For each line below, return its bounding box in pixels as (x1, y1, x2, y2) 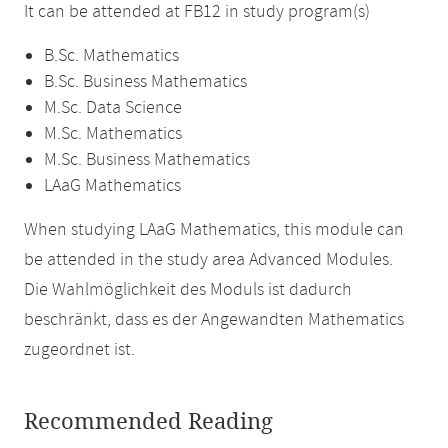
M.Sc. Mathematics (44, 122, 182, 146)
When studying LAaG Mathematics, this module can (24, 218, 404, 242)
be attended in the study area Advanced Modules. (24, 248, 393, 272)
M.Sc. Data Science (44, 96, 182, 120)
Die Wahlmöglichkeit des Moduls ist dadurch (24, 278, 352, 302)
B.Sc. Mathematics (44, 44, 179, 68)
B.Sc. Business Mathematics (44, 70, 247, 94)
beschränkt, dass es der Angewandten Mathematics (24, 308, 404, 332)
